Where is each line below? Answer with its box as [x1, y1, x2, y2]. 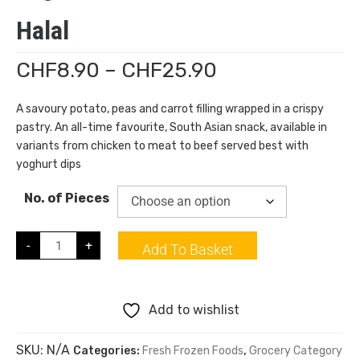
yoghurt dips [16, 157, 81, 171]
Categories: [73, 344, 142, 358]
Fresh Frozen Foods [142, 344, 243, 358]
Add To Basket [142, 241, 233, 258]
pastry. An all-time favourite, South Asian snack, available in [16, 121, 327, 134]
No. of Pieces [24, 190, 109, 206]
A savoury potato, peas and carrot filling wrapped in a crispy [16, 102, 324, 116]
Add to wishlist [148, 302, 239, 317]
